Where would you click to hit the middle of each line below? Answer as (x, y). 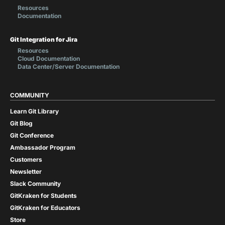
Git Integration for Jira (44, 39)
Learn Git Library (34, 111)
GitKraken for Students (43, 195)
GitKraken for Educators (45, 207)
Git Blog (21, 123)
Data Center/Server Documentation (69, 66)
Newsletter (26, 171)
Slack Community (35, 183)
